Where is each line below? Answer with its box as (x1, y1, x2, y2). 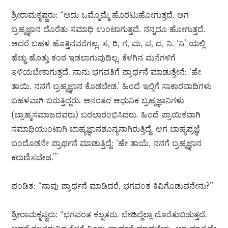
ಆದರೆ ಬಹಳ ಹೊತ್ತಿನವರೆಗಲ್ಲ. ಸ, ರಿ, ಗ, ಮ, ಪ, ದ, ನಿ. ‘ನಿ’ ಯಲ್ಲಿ (11, 38, 206, 49)
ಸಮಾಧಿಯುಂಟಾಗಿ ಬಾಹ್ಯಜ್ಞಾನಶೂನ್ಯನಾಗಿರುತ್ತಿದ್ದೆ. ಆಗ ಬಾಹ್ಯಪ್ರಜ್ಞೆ (11, 124, 201, 134)
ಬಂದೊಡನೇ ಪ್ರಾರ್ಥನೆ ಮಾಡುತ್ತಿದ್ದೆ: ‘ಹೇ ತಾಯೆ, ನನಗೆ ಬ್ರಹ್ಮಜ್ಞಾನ (11, 138, 202, 149)
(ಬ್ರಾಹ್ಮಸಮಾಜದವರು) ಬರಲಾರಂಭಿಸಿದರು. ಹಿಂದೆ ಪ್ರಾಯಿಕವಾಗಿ (11, 109, 201, 120)
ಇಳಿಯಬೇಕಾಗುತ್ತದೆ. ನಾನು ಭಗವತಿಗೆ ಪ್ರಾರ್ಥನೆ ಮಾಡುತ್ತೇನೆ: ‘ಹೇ (11, 67, 202, 77)
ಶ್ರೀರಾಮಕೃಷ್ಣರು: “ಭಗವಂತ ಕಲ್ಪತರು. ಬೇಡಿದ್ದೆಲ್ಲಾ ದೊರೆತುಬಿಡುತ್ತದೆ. (11, 209, 208, 220)
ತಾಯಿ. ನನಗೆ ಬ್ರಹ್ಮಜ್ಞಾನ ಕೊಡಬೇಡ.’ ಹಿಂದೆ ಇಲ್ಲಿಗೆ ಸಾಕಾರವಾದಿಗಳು (11, 81, 212, 92)
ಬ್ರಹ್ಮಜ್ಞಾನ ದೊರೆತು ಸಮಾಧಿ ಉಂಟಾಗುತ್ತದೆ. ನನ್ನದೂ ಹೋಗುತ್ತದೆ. (11, 24, 206, 35)
